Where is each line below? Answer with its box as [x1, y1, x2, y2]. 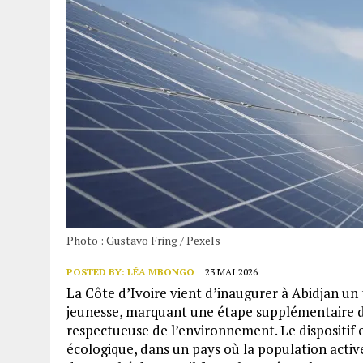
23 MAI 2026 [205, 265, 258, 278]
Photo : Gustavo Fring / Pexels [66, 232, 220, 248]
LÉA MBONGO [127, 265, 194, 278]
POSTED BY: [66, 265, 127, 278]
